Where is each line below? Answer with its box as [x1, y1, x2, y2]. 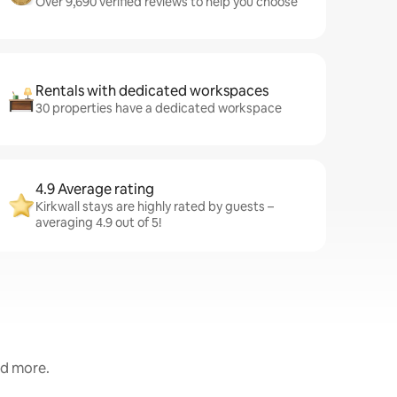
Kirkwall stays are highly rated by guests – [35, 198, 274, 214]
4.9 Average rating [35, 180, 154, 198]
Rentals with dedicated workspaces [35, 82, 269, 100]
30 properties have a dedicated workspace [35, 100, 282, 116]
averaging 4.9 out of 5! [35, 214, 161, 230]
